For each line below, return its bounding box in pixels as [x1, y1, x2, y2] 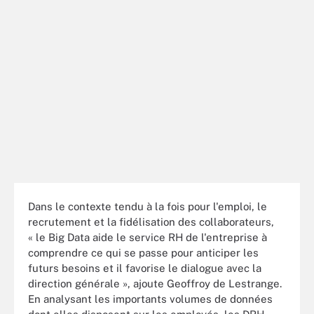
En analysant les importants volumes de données [28, 292, 273, 305]
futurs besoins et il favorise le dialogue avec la [28, 261, 261, 274]
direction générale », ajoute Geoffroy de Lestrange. [28, 277, 282, 289]
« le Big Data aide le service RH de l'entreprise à [28, 231, 267, 243]
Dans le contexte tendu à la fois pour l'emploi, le [28, 200, 267, 212]
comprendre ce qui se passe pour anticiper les [28, 246, 259, 259]
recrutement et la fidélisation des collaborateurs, [28, 215, 274, 228]
